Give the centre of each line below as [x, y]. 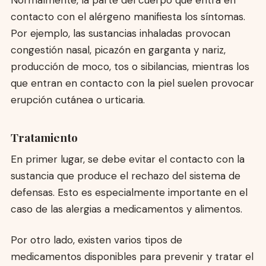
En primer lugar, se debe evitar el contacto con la [127, 159]
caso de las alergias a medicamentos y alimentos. [126, 209]
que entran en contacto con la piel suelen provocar [132, 83]
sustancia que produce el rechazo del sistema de [125, 176]
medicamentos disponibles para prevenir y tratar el [132, 257]
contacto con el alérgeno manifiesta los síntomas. [128, 16]
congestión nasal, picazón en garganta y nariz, [118, 50]
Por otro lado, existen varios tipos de [96, 240]
